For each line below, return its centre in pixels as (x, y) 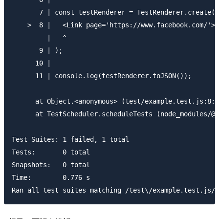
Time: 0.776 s (51, 177)
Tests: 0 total (51, 152)
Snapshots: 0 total (51, 164)
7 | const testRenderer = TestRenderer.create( (113, 12)
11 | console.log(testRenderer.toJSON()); (102, 76)
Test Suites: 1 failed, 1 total (70, 139)
